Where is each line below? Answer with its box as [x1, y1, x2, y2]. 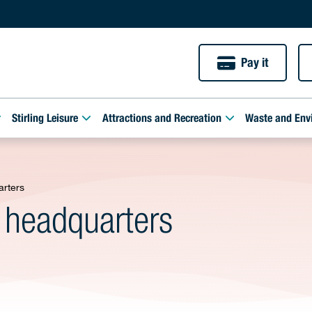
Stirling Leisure [12, 114, 79, 125]
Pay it [241, 58, 268, 70]
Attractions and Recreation [102, 114, 221, 125]
